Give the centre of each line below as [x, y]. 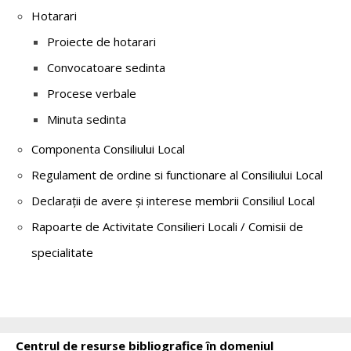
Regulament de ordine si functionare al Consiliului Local [177, 174]
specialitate [62, 252]
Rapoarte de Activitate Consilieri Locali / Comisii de [167, 226]
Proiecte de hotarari [101, 41]
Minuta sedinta [87, 119]
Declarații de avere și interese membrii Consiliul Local [173, 200]
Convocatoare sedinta [106, 67]
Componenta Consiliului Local [108, 148]
